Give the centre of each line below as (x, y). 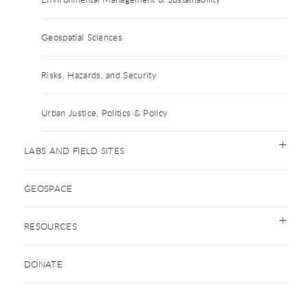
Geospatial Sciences (82, 37)
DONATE (43, 264)
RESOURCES (51, 226)
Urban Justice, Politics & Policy (105, 113)
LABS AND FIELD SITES (75, 151)
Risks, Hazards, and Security (99, 75)
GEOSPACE (48, 188)
